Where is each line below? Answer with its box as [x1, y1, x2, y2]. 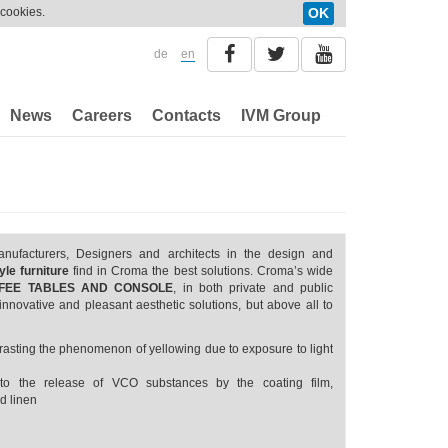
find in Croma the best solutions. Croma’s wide [68, 264, 333, 278]
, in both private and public [173, 281, 334, 295]
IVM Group [241, 107, 321, 124]
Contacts [152, 107, 221, 124]
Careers [72, 107, 132, 124]
